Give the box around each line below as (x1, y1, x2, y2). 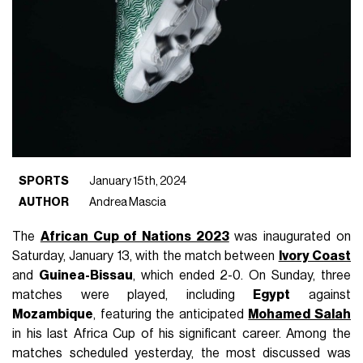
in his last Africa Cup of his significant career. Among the (12, 327, 351, 340)
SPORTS (19, 174, 70, 187)
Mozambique (12, 307, 94, 321)
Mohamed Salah (248, 307, 351, 321)
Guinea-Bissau (38, 268, 133, 282)
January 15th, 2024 (89, 174, 187, 187)
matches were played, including (12, 288, 254, 301)
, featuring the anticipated (93, 307, 249, 321)
